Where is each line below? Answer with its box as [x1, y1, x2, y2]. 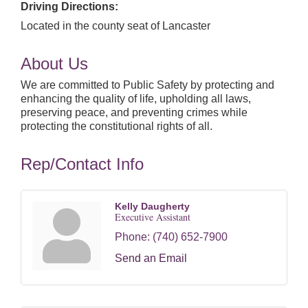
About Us [21, 54, 88, 73]
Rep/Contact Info [21, 155, 144, 173]
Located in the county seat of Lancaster [21, 20, 210, 32]
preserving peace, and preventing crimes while [21, 107, 247, 118]
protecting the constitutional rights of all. [21, 120, 212, 132]
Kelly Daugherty [115, 201, 190, 212]
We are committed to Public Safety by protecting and [21, 79, 274, 91]
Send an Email [115, 252, 187, 264]
